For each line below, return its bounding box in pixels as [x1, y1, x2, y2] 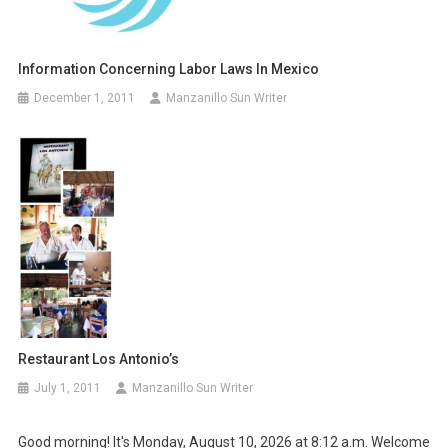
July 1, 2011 [34, 380, 102, 395]
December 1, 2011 [34, 91, 136, 106]
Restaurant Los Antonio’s [18, 350, 180, 367]
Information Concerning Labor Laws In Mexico [18, 61, 320, 78]
